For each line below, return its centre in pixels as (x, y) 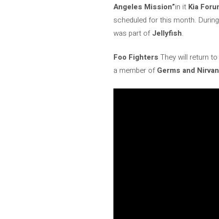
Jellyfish (167, 33)
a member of (135, 70)
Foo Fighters (136, 57)
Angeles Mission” (144, 7)
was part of (133, 33)
